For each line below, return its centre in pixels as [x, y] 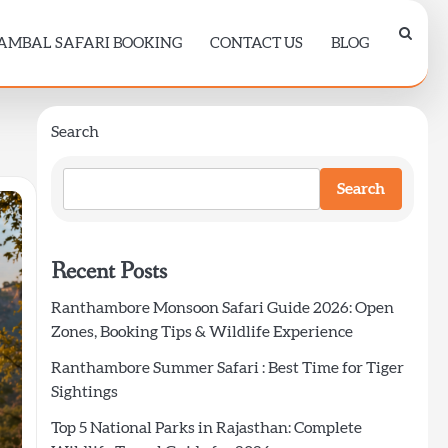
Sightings [84, 392]
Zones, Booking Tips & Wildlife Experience [201, 332]
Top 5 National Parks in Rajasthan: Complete [206, 428]
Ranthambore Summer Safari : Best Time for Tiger [227, 368]
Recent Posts [108, 271]
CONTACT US [256, 43]
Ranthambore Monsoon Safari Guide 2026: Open [222, 308]
